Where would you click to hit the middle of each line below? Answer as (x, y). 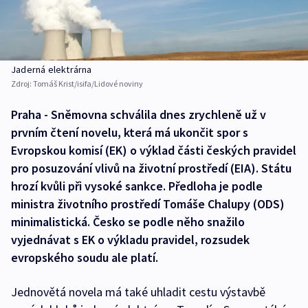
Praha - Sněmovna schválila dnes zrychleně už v (139, 115)
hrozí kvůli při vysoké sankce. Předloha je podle (137, 186)
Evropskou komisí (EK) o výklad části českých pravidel (154, 151)
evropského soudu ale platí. (85, 258)
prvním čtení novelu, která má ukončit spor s (130, 133)
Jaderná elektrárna (52, 70)
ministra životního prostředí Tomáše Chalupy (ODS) (148, 204)
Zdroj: (22, 84)
